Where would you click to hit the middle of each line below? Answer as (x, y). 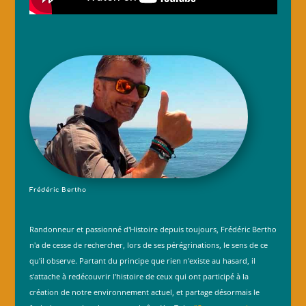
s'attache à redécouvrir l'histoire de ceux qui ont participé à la (139, 277)
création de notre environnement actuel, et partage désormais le (144, 292)
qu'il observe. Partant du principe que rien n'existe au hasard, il (142, 261)
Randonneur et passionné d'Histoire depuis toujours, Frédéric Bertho (153, 229)
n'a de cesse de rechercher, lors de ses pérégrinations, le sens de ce (148, 245)
